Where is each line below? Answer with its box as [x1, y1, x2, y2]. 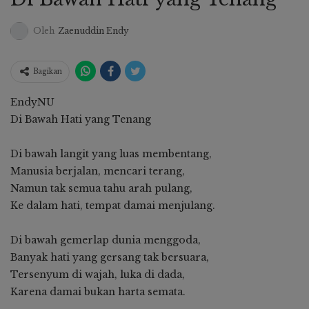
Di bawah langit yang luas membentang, [10, 147, 212, 160]
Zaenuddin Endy [58, 25, 129, 36]
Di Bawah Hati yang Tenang [10, 112, 151, 126]
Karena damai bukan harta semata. [10, 285, 186, 298]
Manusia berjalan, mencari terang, [10, 164, 185, 177]
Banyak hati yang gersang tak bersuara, [10, 250, 209, 263]
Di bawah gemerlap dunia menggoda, [10, 233, 201, 246]
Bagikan [33, 66, 62, 76]
